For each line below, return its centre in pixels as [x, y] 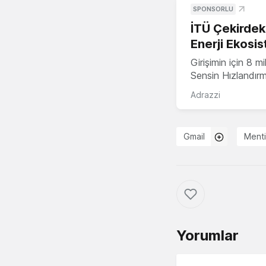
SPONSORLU [213, 9]
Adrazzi [205, 95]
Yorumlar [208, 236]
